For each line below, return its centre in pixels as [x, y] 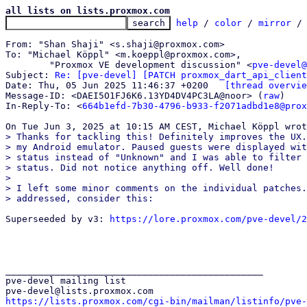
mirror [275, 23]
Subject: [30, 75]
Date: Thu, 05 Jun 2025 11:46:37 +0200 [217, 85]
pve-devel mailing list [66, 281]
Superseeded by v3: [58, 219]
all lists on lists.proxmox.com [88, 11]
